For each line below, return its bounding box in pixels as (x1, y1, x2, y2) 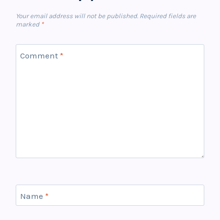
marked (16, 21, 41, 28)
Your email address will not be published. (16, 12, 138, 20)
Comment (20, 50, 60, 60)
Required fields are (139, 12, 196, 20)
